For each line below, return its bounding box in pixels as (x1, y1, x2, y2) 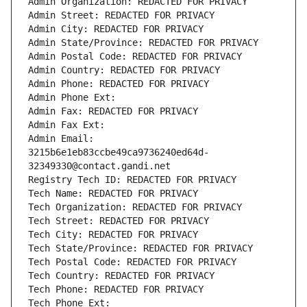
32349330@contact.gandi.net (28, 160, 171, 172)
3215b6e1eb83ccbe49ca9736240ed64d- (28, 147, 209, 158)
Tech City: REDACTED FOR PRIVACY (28, 229, 198, 241)
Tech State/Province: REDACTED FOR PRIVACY (28, 243, 253, 254)
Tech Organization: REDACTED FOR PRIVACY (28, 201, 242, 213)
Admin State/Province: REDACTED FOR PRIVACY (28, 37, 258, 49)
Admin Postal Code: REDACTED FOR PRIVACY (28, 51, 242, 62)
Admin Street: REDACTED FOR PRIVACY (28, 10, 214, 21)
